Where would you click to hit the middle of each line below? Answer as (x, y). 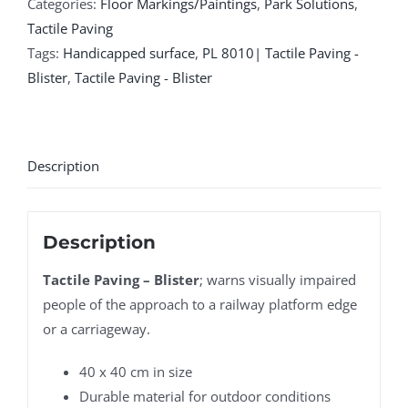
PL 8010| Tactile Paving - (280, 52)
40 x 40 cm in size (135, 372)
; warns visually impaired (277, 280)
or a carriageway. (96, 329)
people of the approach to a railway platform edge (199, 305)
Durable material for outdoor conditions (204, 397)
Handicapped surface (129, 52)
